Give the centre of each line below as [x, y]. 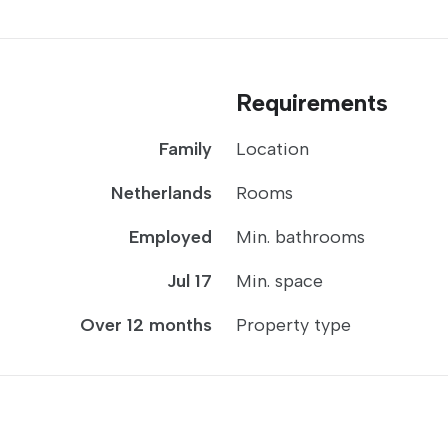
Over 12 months [146, 325]
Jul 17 [189, 281]
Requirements [312, 102]
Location [272, 149]
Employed [170, 237]
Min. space [279, 281]
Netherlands [161, 193]
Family [185, 149]
